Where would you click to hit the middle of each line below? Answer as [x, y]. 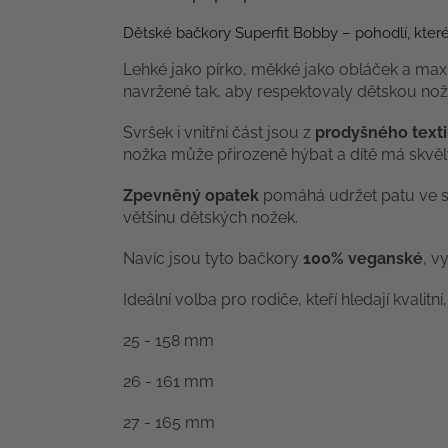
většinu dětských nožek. [210, 218]
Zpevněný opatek [191, 196]
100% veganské [363, 259]
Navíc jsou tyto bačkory [213, 259]
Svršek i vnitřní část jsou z [219, 133]
